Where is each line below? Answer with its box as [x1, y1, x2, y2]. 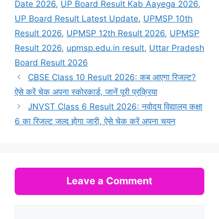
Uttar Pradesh [149, 43, 204, 53]
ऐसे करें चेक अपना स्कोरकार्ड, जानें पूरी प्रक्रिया [15, 87, 157, 97]
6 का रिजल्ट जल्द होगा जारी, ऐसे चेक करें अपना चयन [15, 116, 175, 126]
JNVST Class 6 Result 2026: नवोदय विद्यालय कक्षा [28, 101, 203, 111]
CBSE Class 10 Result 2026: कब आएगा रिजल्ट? [28, 72, 197, 82]
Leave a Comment [66, 175, 153, 187]
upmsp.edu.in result [66, 43, 144, 53]
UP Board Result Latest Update [15, 13, 138, 23]
